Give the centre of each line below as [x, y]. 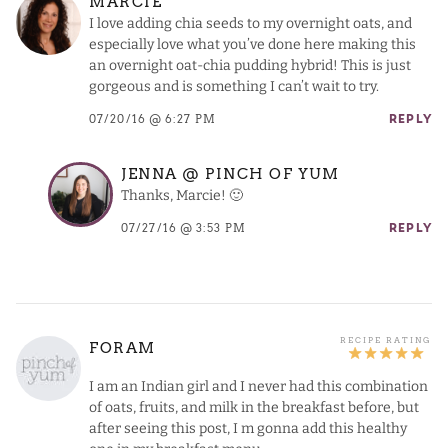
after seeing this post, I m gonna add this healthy [248, 428]
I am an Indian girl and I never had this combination [258, 386]
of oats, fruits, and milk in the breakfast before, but [254, 407]
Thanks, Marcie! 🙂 [182, 196]
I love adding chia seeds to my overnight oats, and [250, 24]
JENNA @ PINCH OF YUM [230, 173]
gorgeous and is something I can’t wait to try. [234, 87]
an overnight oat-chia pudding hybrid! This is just [250, 66]
